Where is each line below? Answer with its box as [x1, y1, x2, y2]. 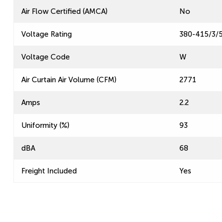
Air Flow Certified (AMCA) [21, 7, 108, 16]
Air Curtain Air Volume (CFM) [21, 75, 116, 84]
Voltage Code [21, 53, 70, 61]
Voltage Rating [21, 30, 72, 39]
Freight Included [21, 166, 77, 175]
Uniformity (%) [21, 121, 69, 130]
